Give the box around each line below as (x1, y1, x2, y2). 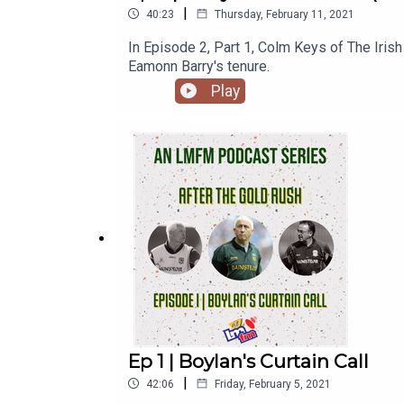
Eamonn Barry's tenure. (128, 57, 270, 75)
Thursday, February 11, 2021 (215, 7, 354, 21)
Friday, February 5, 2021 (215, 377, 331, 390)
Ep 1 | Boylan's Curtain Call (128, 349, 369, 372)
